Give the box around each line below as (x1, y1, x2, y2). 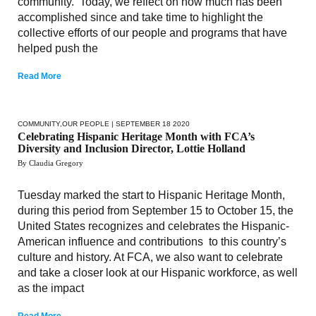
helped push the (18, 42, 98, 54)
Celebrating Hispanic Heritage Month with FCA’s (18, 130, 255, 142)
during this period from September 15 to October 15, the (18, 204, 293, 217)
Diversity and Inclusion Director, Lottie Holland (18, 142, 245, 154)
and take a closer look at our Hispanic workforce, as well (18, 266, 298, 279)
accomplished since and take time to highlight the (18, 11, 263, 23)
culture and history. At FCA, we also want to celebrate (18, 250, 283, 263)
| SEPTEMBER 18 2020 (109, 119, 190, 128)
